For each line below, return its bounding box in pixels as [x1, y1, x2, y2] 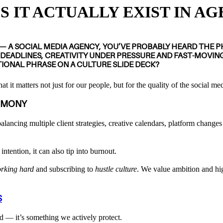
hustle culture [95, 164, 137, 173]
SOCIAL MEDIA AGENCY [14, 42, 99, 52]
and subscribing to [34, 164, 95, 173]
